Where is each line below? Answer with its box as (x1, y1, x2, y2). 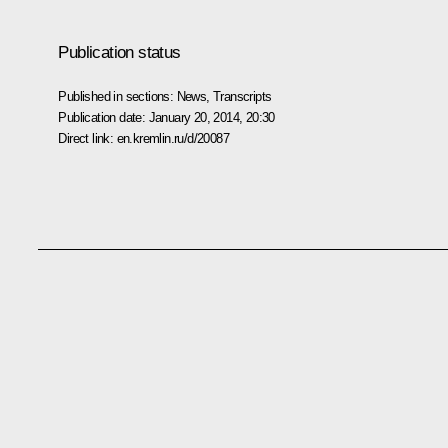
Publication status (58, 42, 181, 62)
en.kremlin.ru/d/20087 (116, 130, 229, 146)
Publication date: (58, 109, 149, 125)
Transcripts (213, 88, 272, 104)
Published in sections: (58, 88, 177, 104)
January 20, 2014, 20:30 (148, 109, 275, 125)
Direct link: (58, 130, 117, 146)
